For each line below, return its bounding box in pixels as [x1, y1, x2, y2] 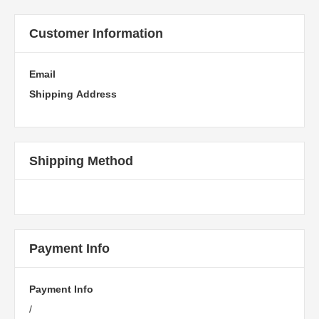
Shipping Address [29, 88, 117, 100]
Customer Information [29, 26, 163, 41]
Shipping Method [29, 154, 133, 168]
